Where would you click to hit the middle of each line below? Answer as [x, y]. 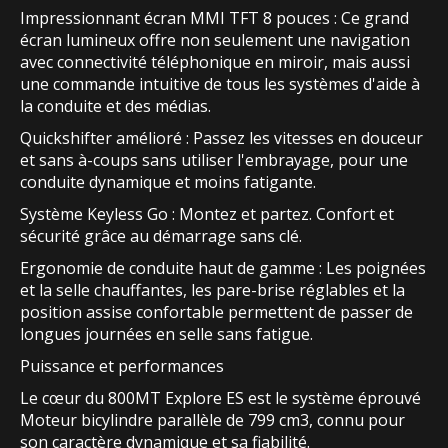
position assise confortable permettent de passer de [216, 312]
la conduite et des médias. [115, 106]
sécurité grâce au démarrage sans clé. [161, 236]
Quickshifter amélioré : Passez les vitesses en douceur [221, 138]
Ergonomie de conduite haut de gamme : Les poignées [223, 268]
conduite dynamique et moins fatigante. [168, 182]
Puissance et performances [122, 366]
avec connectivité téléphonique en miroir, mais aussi [215, 62]
